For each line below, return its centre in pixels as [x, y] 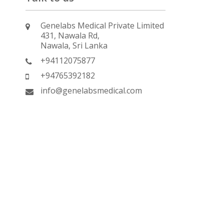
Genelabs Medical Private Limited [102, 25]
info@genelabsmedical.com [91, 90]
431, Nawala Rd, [70, 35]
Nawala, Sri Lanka [74, 45]
